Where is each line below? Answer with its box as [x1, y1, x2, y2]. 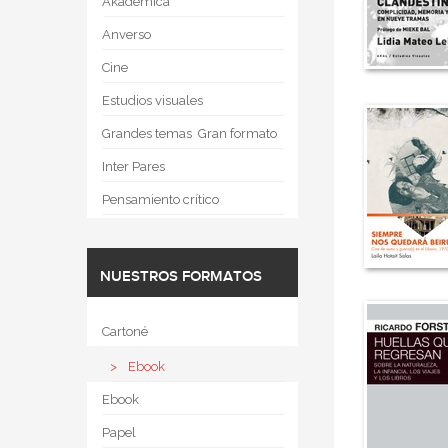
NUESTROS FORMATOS [100, 268, 262, 286]
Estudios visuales [102, 93, 203, 108]
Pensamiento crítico [102, 192, 219, 207]
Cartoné [102, 324, 148, 339]
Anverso [102, 27, 151, 42]
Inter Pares [102, 159, 165, 174]
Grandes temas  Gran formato [102, 126, 277, 141]
